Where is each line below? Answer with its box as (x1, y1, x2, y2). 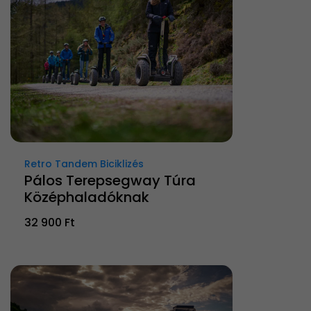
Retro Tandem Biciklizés (24, 157, 144, 171)
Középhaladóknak (24, 187, 149, 208)
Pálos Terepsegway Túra (24, 171, 196, 191)
